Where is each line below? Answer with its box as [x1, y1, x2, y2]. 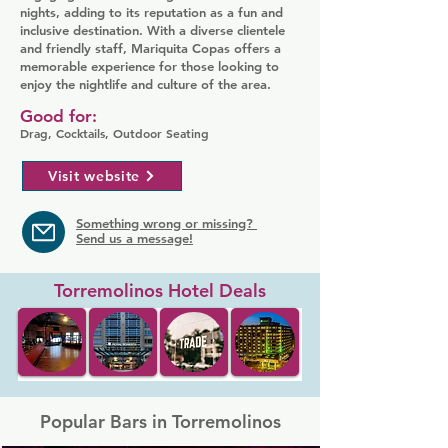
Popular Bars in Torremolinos [39, 410, 281, 433]
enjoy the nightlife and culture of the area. [20, 76, 271, 92]
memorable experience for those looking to [20, 58, 279, 74]
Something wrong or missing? [76, 215, 257, 231]
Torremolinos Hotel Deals [53, 279, 266, 302]
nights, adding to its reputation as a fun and [20, 4, 283, 20]
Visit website [47, 167, 141, 185]
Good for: [20, 106, 97, 126]
